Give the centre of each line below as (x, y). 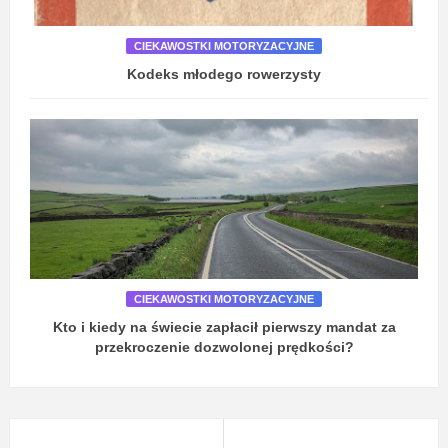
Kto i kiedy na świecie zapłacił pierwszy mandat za (224, 326)
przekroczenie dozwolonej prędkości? (224, 346)
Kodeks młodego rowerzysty (224, 74)
